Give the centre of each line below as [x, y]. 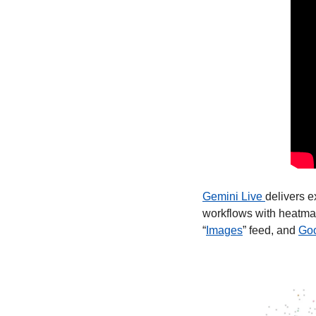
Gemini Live [234, 196]
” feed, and [271, 230]
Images [224, 230]
